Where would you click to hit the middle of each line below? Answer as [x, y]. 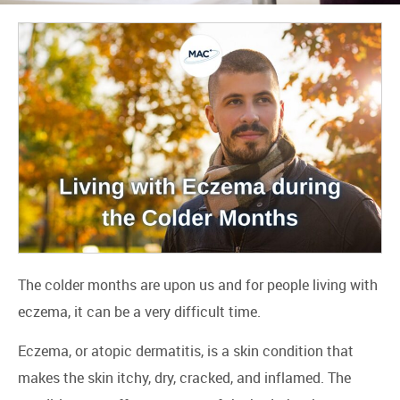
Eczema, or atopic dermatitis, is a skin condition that [186, 351]
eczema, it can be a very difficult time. [139, 311]
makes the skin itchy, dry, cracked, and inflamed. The [184, 378]
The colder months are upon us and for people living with [198, 284]
